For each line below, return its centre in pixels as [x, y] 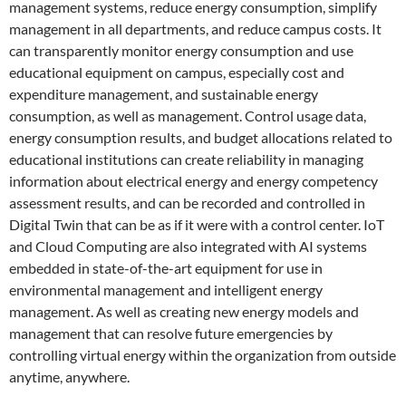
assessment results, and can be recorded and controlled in [187, 202]
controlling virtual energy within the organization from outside [203, 354]
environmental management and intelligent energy [166, 289]
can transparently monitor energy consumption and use [181, 50]
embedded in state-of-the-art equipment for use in [166, 267]
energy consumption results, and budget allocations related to [201, 137]
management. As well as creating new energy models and [184, 311]
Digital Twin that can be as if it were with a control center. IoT [197, 224]
